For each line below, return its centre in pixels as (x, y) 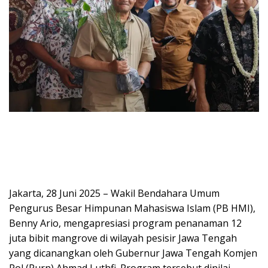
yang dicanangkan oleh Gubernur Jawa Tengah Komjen (133, 253)
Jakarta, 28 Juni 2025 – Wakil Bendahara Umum (114, 193)
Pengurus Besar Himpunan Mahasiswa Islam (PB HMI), (132, 208)
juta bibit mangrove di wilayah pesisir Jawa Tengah (123, 238)
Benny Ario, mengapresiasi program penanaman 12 (125, 223)
